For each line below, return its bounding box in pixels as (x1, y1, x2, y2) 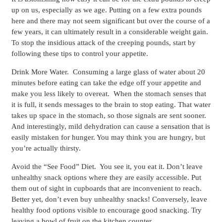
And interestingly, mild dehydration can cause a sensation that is (11, 122, 210, 131)
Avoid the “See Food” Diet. (11, 163, 96, 171)
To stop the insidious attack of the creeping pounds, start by (11, 39, 196, 47)
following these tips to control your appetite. (11, 50, 148, 58)
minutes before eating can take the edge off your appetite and (11, 79, 201, 87)
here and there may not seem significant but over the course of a (11, 17, 210, 25)
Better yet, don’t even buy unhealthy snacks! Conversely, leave (11, 195, 207, 204)
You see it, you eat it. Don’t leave (96, 163, 203, 171)
